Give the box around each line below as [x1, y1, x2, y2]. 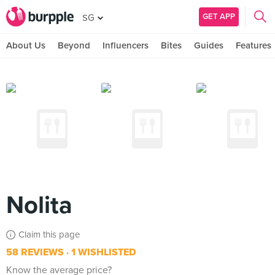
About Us [6, 40, 45, 51]
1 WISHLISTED [69, 246, 136, 258]
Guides [194, 40, 223, 51]
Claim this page [18, 229, 80, 240]
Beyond [58, 40, 90, 51]
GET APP [203, 11, 235, 21]
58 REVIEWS [6, 246, 64, 258]
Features [236, 40, 271, 51]
